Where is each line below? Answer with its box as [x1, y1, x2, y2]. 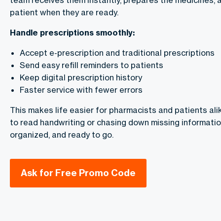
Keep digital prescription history [20, 73, 142, 83]
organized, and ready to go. [10, 130, 113, 140]
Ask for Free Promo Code [21, 167, 136, 179]
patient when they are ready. [10, 7, 118, 18]
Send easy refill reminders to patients [20, 60, 163, 71]
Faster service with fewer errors [20, 85, 143, 95]
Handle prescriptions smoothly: [10, 28, 135, 38]
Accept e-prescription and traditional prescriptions [20, 48, 215, 58]
